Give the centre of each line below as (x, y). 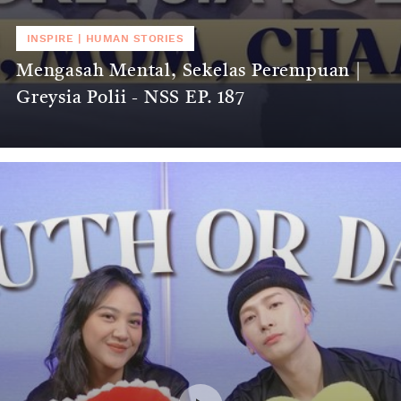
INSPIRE (51, 38)
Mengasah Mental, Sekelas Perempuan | (189, 71)
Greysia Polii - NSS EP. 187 (131, 98)
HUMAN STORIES (135, 38)
